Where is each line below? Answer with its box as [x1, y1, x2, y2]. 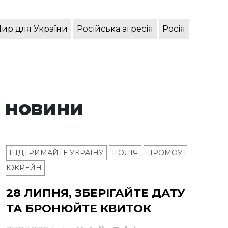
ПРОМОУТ [147, 148, 187, 158]
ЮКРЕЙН [6, 163, 42, 173]
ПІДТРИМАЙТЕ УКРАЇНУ [9, 148, 104, 158]
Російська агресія [77, 24, 153, 34]
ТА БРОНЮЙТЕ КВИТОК [6, 202, 151, 216]
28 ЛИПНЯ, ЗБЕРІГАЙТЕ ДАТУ [6, 186, 185, 201]
